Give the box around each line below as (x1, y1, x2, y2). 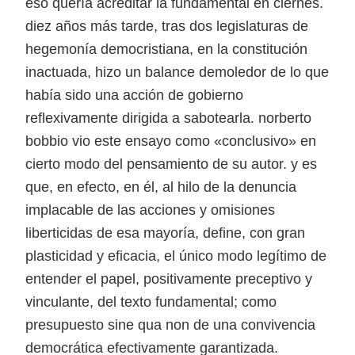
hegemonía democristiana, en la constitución (25, 40, 307, 57)
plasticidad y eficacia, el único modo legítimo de (25, 247, 326, 264)
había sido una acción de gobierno (25, 86, 243, 103)
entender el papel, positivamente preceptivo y (25, 270, 312, 287)
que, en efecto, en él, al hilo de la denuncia (25, 178, 296, 195)
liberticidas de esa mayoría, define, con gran (25, 224, 305, 241)
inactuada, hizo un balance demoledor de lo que (25, 63, 329, 80)
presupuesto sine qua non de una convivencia (25, 316, 315, 333)
